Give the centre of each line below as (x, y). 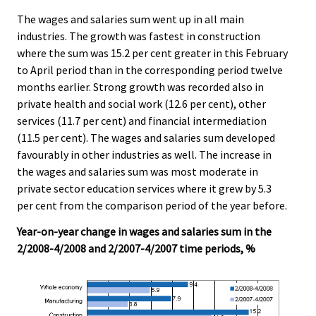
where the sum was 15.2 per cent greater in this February (152, 53)
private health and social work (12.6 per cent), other (141, 103)
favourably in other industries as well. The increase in (144, 154)
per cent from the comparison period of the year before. (152, 205)
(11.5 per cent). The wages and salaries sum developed (146, 137)
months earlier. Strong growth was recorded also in (140, 86)
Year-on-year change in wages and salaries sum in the (144, 231)
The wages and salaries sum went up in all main (130, 19)
